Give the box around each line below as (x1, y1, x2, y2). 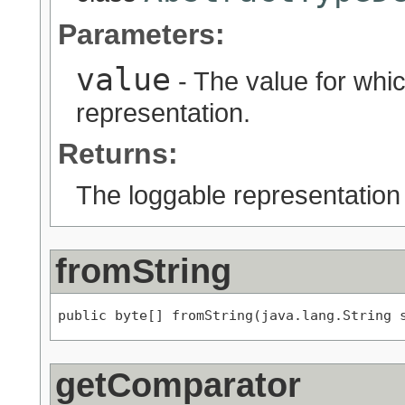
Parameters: (58, 18, 225, 52)
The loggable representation (76, 180, 400, 211)
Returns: (58, 137, 178, 171)
